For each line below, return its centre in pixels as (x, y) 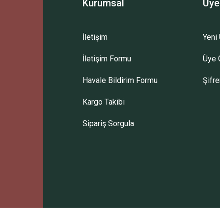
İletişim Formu (107, 59)
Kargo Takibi (103, 102)
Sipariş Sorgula (108, 124)
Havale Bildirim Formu (120, 80)
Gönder (110, 64)
